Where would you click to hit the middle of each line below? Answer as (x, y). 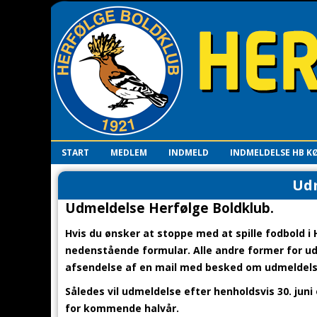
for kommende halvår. (122, 308)
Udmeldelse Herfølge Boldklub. (169, 208)
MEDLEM (129, 152)
